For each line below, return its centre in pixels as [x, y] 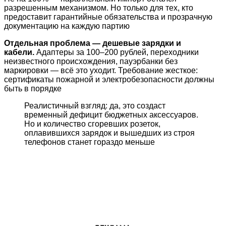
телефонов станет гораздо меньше [90, 142]
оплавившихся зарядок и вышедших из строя [109, 133]
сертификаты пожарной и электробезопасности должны [109, 80]
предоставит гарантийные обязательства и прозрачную [108, 17]
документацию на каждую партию [67, 26]
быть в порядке [33, 89]
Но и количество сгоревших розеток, [92, 124]
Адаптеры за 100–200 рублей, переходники [117, 52]
